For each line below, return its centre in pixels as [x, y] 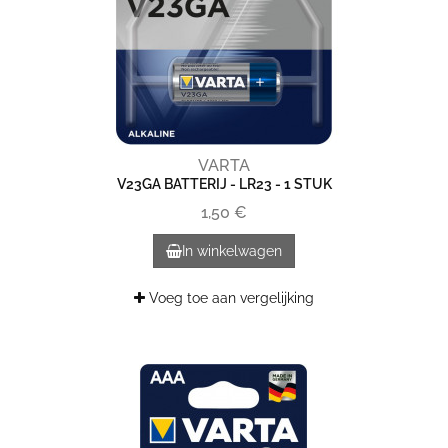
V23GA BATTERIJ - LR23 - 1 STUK [224, 184]
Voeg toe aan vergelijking [229, 298]
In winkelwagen [232, 251]
